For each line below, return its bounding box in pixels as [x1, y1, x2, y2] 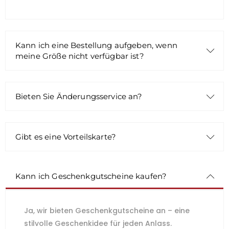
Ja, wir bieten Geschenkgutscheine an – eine [24, 205, 190, 216]
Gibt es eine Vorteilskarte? [15, 132, 117, 142]
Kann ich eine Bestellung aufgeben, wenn [15, 40, 177, 50]
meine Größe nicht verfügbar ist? [15, 51, 144, 61]
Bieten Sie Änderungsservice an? [15, 91, 143, 101]
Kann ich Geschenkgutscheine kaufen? [15, 171, 167, 181]
